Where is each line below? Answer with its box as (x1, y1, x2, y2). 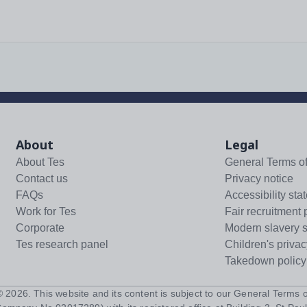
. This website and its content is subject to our (27, 288, 232, 299)
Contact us (16, 173, 69, 185)
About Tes (16, 156, 65, 169)
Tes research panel (16, 238, 109, 251)
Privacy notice (224, 173, 293, 185)
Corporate (16, 222, 65, 234)
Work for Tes (16, 206, 77, 218)
